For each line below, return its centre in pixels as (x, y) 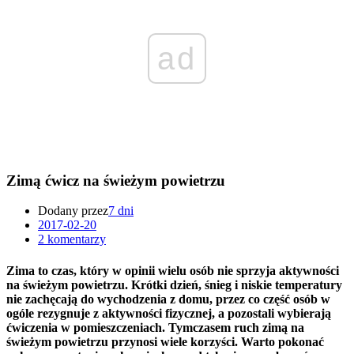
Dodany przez (73, 211)
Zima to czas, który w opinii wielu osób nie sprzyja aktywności (173, 270)
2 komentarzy (72, 239)
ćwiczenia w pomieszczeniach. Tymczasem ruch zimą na (155, 327)
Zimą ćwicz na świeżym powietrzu (116, 180)
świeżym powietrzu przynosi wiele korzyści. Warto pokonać (165, 341)
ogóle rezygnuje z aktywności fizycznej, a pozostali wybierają (169, 313)
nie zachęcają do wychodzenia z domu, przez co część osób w (168, 299)
